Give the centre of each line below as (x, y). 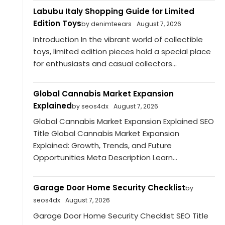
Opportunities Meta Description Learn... (105, 158)
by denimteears (106, 24)
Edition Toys (57, 24)
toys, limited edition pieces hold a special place (122, 51)
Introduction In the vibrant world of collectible (118, 39)
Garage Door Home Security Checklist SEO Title (121, 215)
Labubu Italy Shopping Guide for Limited (114, 12)
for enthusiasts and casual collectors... (105, 63)
